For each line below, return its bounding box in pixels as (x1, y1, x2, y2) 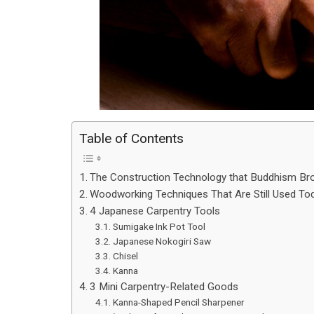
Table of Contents (79, 130, 184, 146)
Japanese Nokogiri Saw (112, 235, 211, 247)
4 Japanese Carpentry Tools (90, 204, 221, 217)
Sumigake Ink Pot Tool (112, 220, 205, 232)
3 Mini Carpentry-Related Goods (90, 280, 239, 293)
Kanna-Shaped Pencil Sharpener (112, 296, 245, 308)
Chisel (112, 250, 138, 261)
